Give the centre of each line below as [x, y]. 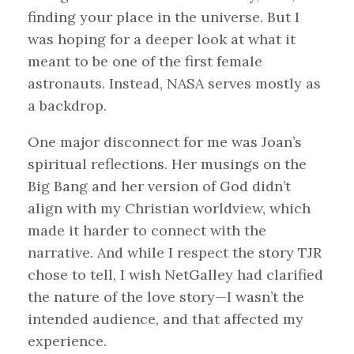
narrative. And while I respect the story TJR [175, 252]
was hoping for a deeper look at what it [162, 39]
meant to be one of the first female [145, 61]
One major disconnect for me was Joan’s [165, 141]
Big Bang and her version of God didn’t [159, 186]
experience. [67, 341]
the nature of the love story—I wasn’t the [166, 296]
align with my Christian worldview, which [169, 208]
